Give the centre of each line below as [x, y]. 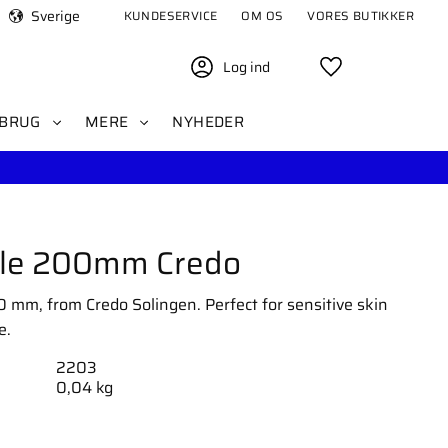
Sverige [55, 16]
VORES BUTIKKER [360, 15]
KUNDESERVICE [170, 15]
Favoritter [383, 71]
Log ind [246, 67]
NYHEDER [208, 122]
